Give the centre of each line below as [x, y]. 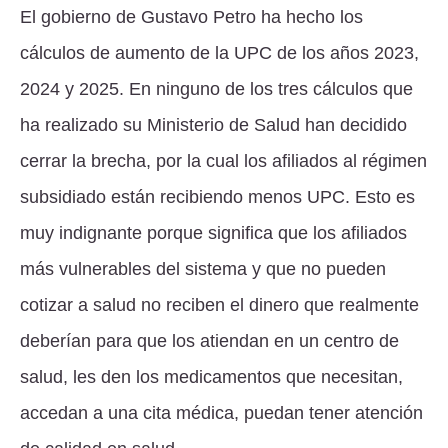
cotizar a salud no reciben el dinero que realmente [219, 304]
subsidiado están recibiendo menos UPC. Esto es [217, 196]
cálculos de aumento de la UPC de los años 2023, [219, 52]
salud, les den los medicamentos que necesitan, [211, 376]
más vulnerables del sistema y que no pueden [203, 268]
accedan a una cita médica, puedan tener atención [221, 412]
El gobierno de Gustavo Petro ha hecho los [191, 16]
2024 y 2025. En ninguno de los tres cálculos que [216, 88]
